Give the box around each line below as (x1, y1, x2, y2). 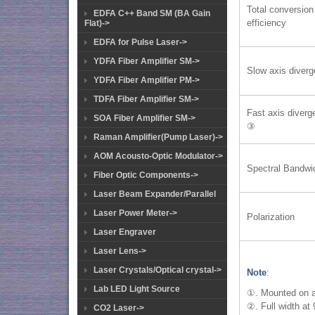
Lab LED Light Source (94, 284, 180, 294)
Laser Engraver (94, 227, 156, 237)
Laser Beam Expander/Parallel (94, 189, 216, 199)
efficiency (247, 17, 287, 28)
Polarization (247, 211, 295, 222)
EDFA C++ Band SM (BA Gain (94, 8, 210, 18)
